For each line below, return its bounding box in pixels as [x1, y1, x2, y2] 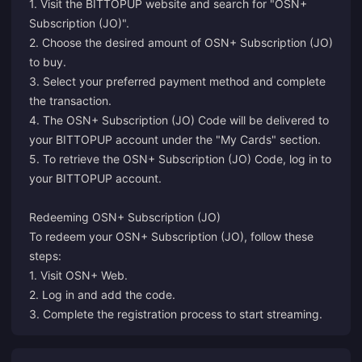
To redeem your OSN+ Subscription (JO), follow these [29, 229, 314, 243]
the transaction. [29, 94, 112, 107]
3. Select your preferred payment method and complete [29, 74, 326, 88]
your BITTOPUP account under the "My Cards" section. [29, 133, 321, 146]
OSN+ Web [65, 268, 124, 282]
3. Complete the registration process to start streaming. [29, 307, 322, 321]
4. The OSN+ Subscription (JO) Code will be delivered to [29, 113, 329, 127]
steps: [29, 249, 61, 263]
